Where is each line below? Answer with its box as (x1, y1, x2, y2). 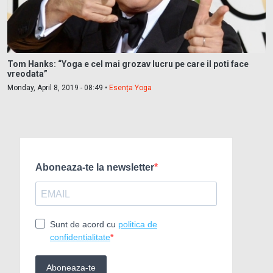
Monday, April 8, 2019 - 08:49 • (7, 83, 109, 92)
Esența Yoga (109, 83, 152, 92)
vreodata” (7, 68, 48, 79)
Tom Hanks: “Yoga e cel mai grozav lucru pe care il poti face (7, 58, 249, 69)
